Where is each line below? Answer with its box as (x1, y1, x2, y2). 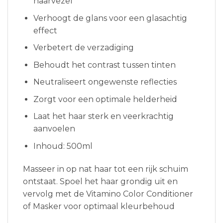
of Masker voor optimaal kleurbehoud (23, 201, 175, 211)
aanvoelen (33, 124, 75, 134)
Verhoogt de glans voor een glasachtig (33, 13, 187, 23)
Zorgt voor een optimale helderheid (33, 94, 177, 104)
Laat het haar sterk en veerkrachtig (33, 111, 174, 121)
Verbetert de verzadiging (33, 43, 134, 53)
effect (33, 25, 57, 35)
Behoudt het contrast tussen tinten (33, 60, 176, 70)
